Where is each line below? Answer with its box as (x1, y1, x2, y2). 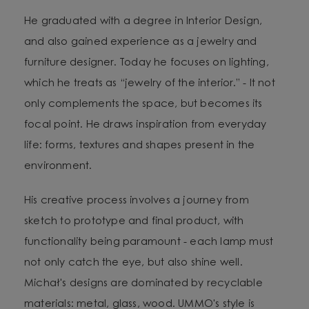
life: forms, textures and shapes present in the (24, 140, 255, 151)
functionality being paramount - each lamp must (24, 237, 274, 248)
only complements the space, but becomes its (24, 99, 263, 110)
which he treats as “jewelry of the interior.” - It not (24, 78, 275, 89)
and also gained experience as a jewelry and (24, 37, 257, 48)
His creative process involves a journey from (24, 195, 249, 206)
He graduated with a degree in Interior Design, (24, 16, 263, 27)
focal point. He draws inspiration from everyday (24, 119, 267, 130)
